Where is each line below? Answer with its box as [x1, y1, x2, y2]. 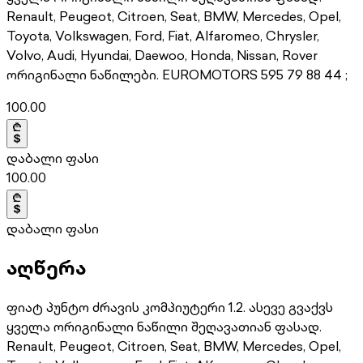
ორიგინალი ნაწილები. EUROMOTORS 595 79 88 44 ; [6, 64, 348, 84]
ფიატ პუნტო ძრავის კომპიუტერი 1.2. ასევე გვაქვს [6, 297, 333, 318]
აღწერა [6, 254, 86, 282]
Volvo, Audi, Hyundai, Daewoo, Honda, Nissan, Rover [6, 45, 318, 65]
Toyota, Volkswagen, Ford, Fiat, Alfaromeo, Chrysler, [6, 25, 319, 45]
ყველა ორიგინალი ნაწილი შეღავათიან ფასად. [6, 317, 322, 337]
